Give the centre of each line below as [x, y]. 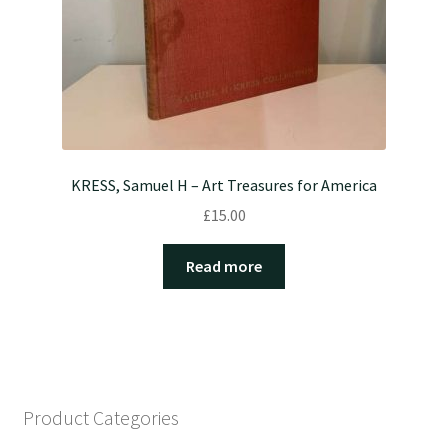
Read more [224, 266]
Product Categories [100, 418]
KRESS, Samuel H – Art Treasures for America [224, 184]
